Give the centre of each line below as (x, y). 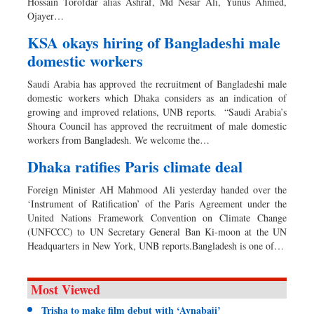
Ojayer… (46, 15)
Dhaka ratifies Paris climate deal (135, 166)
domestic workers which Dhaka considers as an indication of (157, 97)
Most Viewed (66, 289)
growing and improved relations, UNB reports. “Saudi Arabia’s (157, 111)
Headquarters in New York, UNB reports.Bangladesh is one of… (156, 245)
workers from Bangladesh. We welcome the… (118, 139)
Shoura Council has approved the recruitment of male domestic (157, 125)
